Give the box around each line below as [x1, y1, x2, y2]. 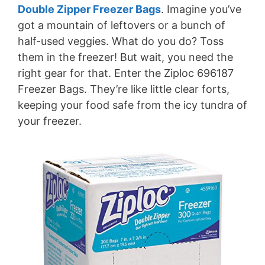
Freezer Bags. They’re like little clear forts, [18, 83, 230, 96]
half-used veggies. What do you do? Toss [18, 35, 224, 48]
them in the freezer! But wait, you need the [18, 51, 233, 64]
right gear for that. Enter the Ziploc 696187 [18, 67, 234, 80]
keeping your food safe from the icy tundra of [18, 99, 247, 112]
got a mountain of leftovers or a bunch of [18, 19, 225, 32]
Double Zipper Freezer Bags [18, 3, 161, 16]
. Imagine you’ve [161, 3, 241, 16]
